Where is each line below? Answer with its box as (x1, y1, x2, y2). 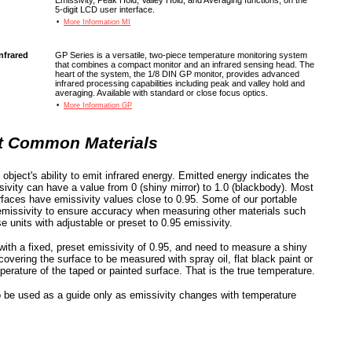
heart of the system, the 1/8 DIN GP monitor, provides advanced (55, 69, 299, 79)
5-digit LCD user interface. (55, 5, 155, 14)
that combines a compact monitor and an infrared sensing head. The (55, 60, 314, 69)
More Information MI (64, 18, 130, 26)
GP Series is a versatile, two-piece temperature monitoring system (55, 50, 307, 60)
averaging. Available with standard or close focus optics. (55, 88, 268, 97)
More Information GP (64, 101, 132, 109)
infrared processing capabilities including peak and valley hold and (55, 79, 305, 88)
